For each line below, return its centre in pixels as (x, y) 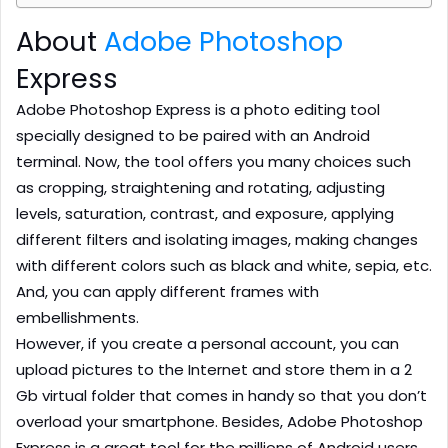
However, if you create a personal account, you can (207, 344)
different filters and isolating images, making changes (217, 240)
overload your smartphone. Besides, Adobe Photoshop (219, 422)
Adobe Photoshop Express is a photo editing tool (198, 110)
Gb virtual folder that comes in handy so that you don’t (221, 396)
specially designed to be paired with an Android (193, 136)
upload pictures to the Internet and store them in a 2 (214, 370)
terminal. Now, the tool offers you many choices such (213, 162)
